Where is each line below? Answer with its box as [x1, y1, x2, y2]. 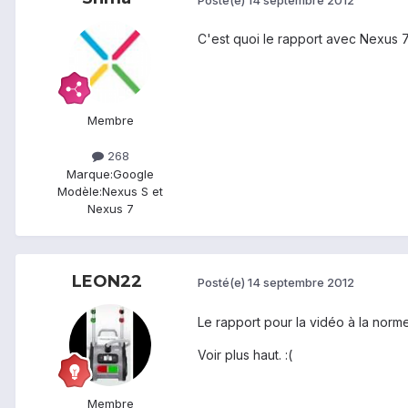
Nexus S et [102, 183, 163, 199]
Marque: [66, 166, 113, 181]
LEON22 [71, 270, 142, 291]
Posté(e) [198, 275, 248, 291]
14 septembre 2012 [248, 275, 354, 291]
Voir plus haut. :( [198, 346, 292, 362]
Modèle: [57, 183, 102, 199]
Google [113, 166, 154, 181]
